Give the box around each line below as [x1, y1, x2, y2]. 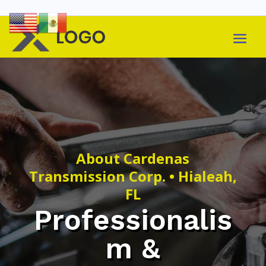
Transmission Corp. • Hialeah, [28, 166, 237, 186]
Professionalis [33, 203, 232, 237]
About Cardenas [76, 148, 190, 168]
